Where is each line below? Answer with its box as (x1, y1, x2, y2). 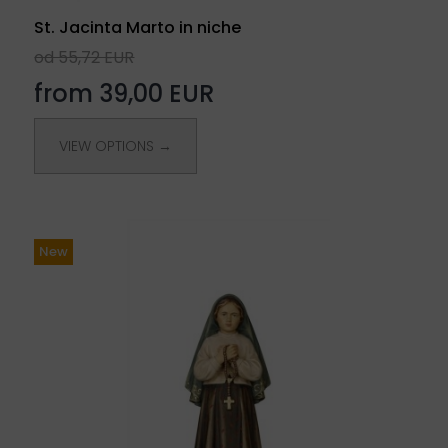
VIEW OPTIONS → (59, 135, 173, 156)
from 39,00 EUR (34, 76, 215, 110)
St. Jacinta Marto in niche (34, 15, 242, 39)
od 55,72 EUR (34, 45, 135, 69)
